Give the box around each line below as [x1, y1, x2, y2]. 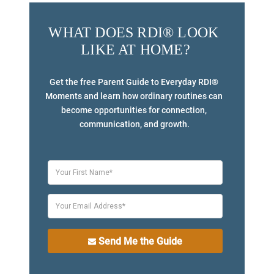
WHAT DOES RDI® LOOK [48, 24, 219, 41]
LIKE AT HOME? [81, 42, 190, 58]
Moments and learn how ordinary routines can [45, 91, 223, 102]
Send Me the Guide [98, 235, 183, 247]
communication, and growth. [80, 119, 190, 130]
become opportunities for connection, [61, 105, 207, 116]
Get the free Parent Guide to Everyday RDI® [49, 77, 218, 87]
